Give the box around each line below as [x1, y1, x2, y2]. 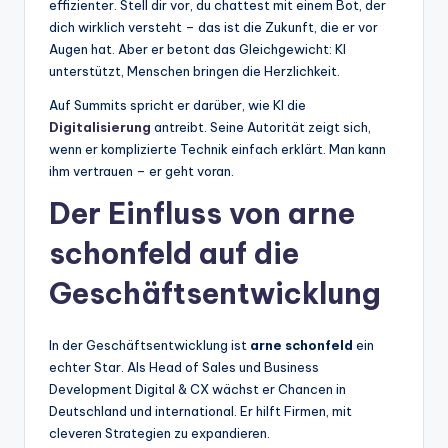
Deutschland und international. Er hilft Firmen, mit [49, 402, 352, 419]
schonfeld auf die [49, 234, 299, 272]
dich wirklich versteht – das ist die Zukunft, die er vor [49, 18, 378, 35]
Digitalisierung [49, 118, 154, 135]
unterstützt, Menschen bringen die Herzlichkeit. [49, 62, 340, 79]
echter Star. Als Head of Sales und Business [49, 358, 319, 375]
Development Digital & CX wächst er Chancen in [49, 380, 346, 397]
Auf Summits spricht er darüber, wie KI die [49, 96, 306, 113]
